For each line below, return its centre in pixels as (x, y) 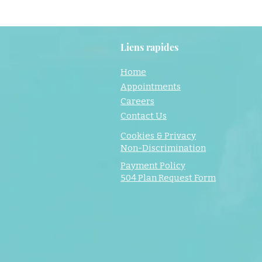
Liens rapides (149, 47)
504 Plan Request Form (168, 178)
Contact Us (144, 116)
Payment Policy (153, 166)
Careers (137, 101)
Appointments (151, 87)
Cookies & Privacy (158, 136)
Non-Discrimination (163, 148)
